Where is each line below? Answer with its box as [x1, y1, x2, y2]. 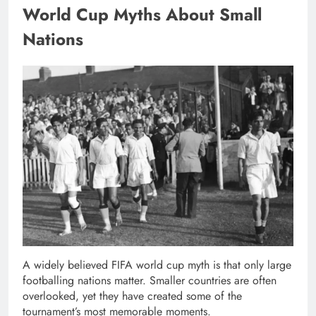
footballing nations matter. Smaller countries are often [23, 272, 276, 288]
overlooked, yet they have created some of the [23, 287, 242, 304]
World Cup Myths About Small [23, 1, 262, 27]
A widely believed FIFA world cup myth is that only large [23, 256, 291, 273]
